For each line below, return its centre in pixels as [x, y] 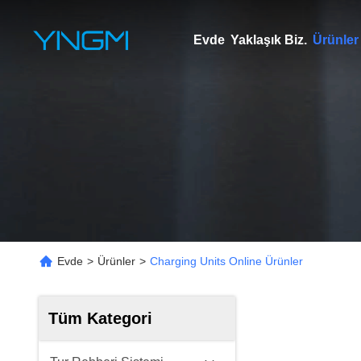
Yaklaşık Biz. [268, 40]
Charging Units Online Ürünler [226, 261]
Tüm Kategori [100, 318]
